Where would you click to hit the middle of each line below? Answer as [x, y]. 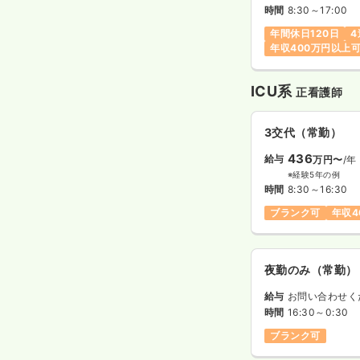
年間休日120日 [305, 33]
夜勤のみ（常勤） [311, 269]
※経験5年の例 [314, 174]
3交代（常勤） [303, 132]
